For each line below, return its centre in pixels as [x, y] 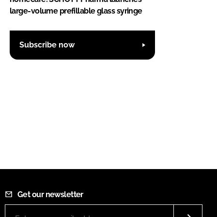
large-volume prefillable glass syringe [76, 11]
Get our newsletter [50, 194]
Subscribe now [47, 45]
